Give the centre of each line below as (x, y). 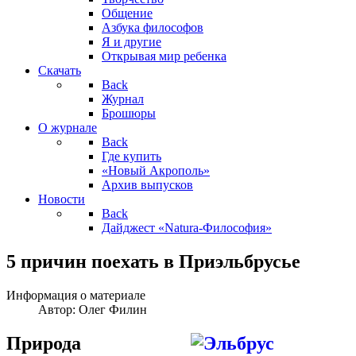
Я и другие (132, 42)
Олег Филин (113, 309)
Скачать (60, 70)
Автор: (58, 309)
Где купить (132, 156)
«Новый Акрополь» (156, 170)
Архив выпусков (147, 185)
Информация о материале (76, 295)
